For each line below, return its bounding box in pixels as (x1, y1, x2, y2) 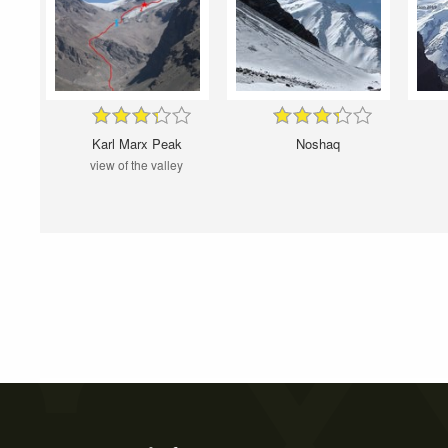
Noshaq (295, 134, 340, 154)
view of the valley (90, 156, 183, 174)
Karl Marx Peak (91, 134, 182, 154)
